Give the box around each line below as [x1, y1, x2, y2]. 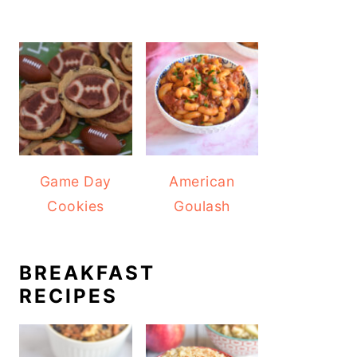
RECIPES [19, 284, 118, 308]
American [169, 172, 235, 190]
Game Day [39, 172, 112, 190]
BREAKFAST [19, 261, 155, 284]
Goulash [174, 197, 230, 214]
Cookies [47, 197, 104, 214]
